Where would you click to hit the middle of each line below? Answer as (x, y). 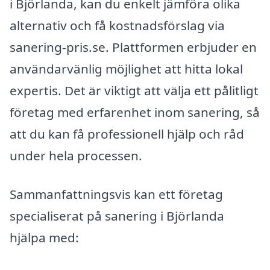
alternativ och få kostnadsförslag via (117, 26)
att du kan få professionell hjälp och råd (127, 134)
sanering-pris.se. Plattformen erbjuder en (133, 47)
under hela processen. (76, 156)
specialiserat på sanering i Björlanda (117, 215)
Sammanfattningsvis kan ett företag (116, 194)
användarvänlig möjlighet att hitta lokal (126, 69)
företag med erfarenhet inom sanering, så (135, 112)
